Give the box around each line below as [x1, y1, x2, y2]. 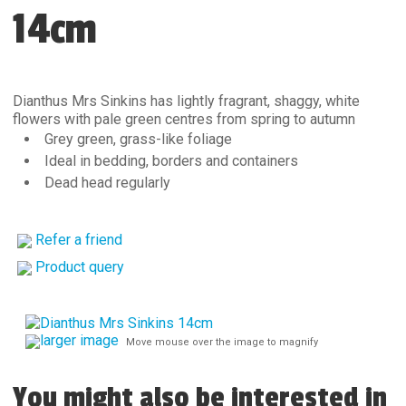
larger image [40, 332, 119, 349]
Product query [35, 258, 124, 275]
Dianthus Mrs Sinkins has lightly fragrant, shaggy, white [13, 92, 360, 110]
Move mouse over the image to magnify [126, 336, 318, 348]
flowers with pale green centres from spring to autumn [13, 111, 355, 128]
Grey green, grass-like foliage [43, 130, 232, 148]
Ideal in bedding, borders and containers [43, 152, 298, 169]
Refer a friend [35, 231, 122, 248]
